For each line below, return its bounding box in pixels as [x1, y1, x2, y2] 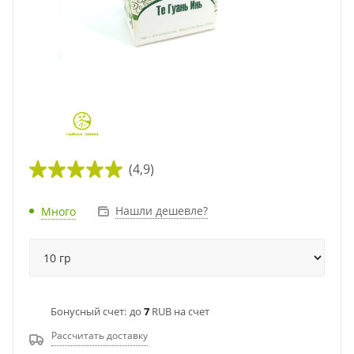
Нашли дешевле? [115, 203, 208, 218]
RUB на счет [149, 304, 209, 318]
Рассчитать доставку [51, 329, 148, 342]
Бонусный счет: [51, 304, 126, 318]
